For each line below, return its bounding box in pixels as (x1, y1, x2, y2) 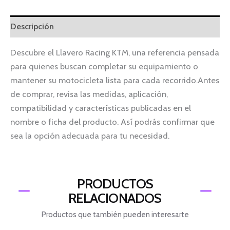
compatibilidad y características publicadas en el (10, 103, 191, 113)
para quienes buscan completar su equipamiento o (10, 61, 198, 72)
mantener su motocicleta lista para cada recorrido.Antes (10, 75, 219, 86)
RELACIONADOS (68, 189, 162, 206)
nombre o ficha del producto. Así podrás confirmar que (10, 117, 215, 127)
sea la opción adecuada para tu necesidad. (10, 130, 169, 141)
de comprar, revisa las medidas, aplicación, (10, 89, 168, 100)
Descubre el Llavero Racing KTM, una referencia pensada (10, 47, 219, 58)
